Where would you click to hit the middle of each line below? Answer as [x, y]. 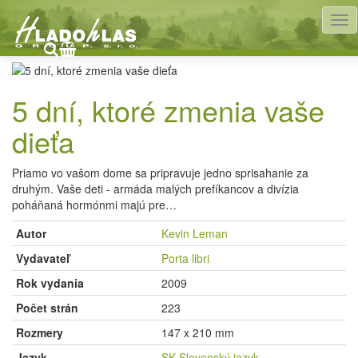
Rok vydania [50, 283]
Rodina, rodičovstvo [88, 30]
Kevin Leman [195, 234]
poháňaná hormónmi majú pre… [94, 205]
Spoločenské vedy [179, 14]
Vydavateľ [43, 259]
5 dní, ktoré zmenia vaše [168, 110]
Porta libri [185, 259]
